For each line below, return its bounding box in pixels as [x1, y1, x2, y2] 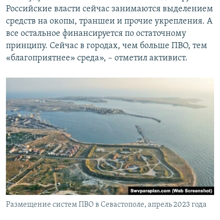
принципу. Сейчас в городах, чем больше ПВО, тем [6, 41, 207, 51]
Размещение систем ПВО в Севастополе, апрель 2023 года [6, 201, 207, 209]
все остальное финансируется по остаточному [6, 29, 186, 39]
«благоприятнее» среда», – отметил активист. [6, 54, 188, 63]
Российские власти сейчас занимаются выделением [6, 4, 213, 14]
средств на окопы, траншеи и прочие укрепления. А [6, 17, 213, 27]
